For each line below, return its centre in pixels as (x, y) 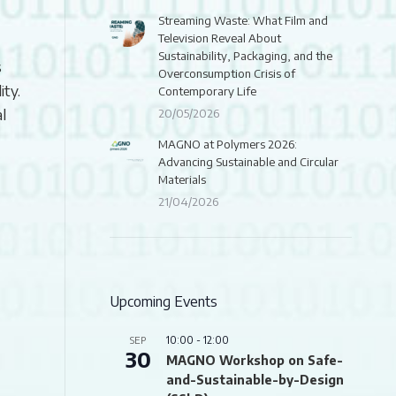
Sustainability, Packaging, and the (245, 56)
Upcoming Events (164, 301)
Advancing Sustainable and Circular (248, 162)
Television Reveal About (220, 38)
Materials (182, 179)
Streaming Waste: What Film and (243, 20)
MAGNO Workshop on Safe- (255, 360)
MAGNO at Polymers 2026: (228, 144)
